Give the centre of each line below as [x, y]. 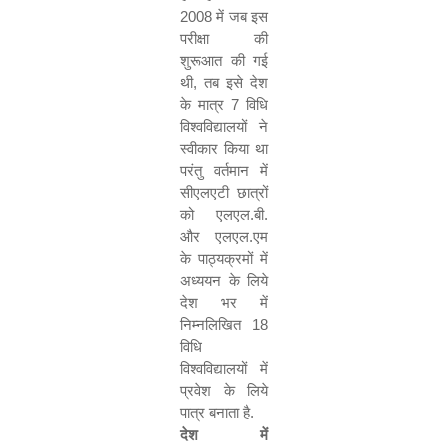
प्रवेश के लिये [224, 390]
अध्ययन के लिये [224, 280]
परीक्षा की [224, 38]
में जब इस [240, 16]
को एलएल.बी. [224, 214]
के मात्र [205, 104]
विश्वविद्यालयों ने [224, 126]
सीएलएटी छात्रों [224, 192]
